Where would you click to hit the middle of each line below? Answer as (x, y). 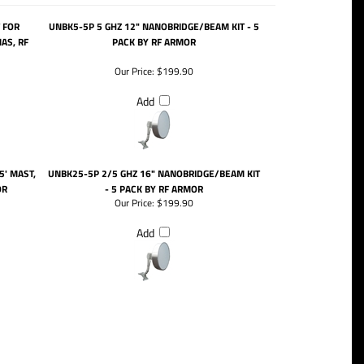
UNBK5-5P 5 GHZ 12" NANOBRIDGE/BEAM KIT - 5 (154, 26)
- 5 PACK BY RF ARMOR (154, 189)
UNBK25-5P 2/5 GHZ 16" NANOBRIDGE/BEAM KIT (154, 173)
